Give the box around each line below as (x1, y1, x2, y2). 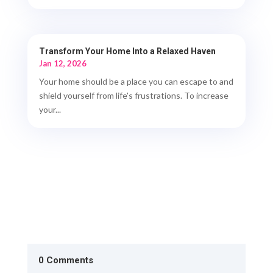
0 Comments (38, 254, 93, 266)
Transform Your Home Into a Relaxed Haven (38, 46, 216, 56)
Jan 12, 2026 (38, 58, 87, 68)
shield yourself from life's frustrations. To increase (38, 90, 229, 101)
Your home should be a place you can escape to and (38, 76, 233, 87)
